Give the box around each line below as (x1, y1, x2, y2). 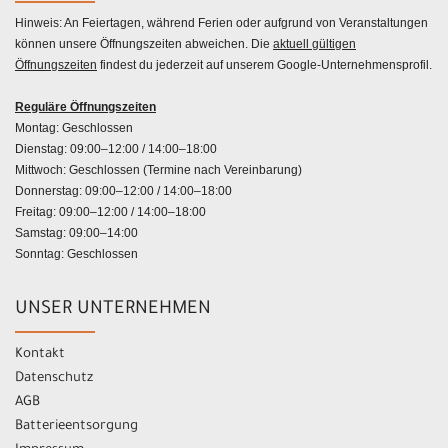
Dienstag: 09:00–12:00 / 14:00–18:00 (15, 141, 217, 156)
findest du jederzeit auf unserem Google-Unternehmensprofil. (97, 57, 432, 72)
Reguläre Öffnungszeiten (15, 99, 156, 114)
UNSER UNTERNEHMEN (15, 299, 211, 320)
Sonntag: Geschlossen (15, 246, 138, 261)
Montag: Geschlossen (15, 120, 133, 135)
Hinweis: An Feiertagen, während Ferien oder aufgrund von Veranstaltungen (15, 15, 428, 30)
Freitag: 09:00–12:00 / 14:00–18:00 (15, 204, 206, 219)
